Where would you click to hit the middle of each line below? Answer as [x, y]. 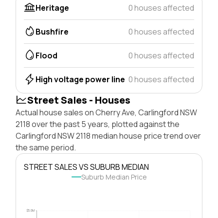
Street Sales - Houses [79, 100]
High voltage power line [80, 79]
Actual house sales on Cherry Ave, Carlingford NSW [106, 112]
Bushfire [52, 31]
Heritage [52, 8]
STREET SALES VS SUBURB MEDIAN [86, 167]
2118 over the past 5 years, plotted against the [98, 124]
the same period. [46, 147]
